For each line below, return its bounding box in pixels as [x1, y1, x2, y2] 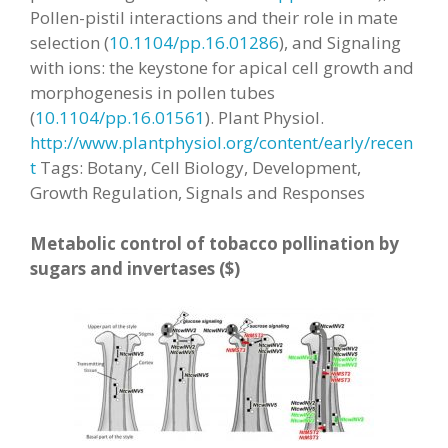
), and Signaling [279, 31, 401, 54]
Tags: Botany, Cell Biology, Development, [36, 156, 361, 179]
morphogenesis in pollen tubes [30, 81, 275, 104]
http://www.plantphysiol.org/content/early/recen [30, 131, 413, 154]
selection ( [30, 31, 109, 54]
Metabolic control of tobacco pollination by [30, 231, 399, 255]
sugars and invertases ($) [30, 256, 240, 280]
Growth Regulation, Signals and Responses [30, 181, 365, 204]
